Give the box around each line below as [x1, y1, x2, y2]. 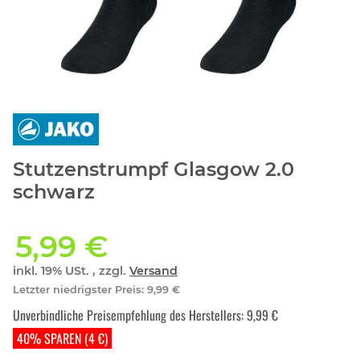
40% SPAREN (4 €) [16, 329, 108, 349]
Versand [129, 264, 178, 279]
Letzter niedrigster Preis [13, 283, 141, 296]
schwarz [13, 180, 95, 204]
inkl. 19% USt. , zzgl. [13, 264, 129, 279]
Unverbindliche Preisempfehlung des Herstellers [13, 305, 241, 325]
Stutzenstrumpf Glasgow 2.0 [13, 157, 294, 182]
